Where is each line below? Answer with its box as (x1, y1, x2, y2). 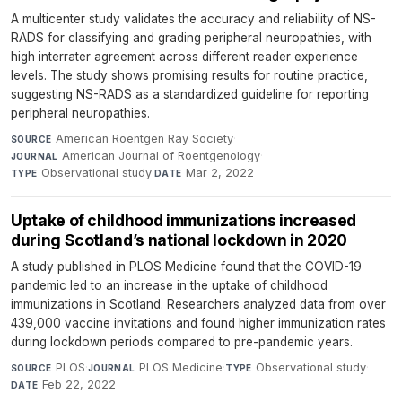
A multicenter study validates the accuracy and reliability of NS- (11, 12, 376, 27)
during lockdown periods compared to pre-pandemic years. (11, 335, 353, 350)
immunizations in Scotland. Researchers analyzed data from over (11, 297, 386, 312)
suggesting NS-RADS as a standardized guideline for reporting (11, 87, 369, 102)
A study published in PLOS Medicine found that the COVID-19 (11, 259, 362, 275)
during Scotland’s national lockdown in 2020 (11, 231, 347, 250)
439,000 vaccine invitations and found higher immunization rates (11, 316, 386, 331)
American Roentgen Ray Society (55, 132, 233, 146)
